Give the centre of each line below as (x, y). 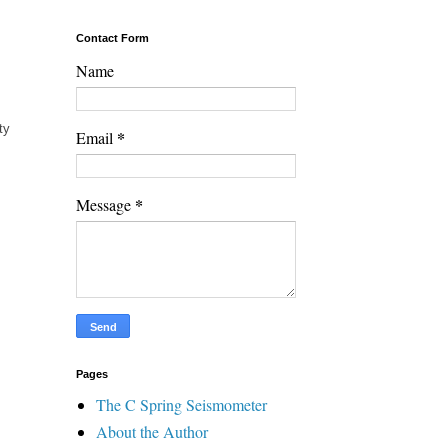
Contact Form (112, 37)
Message (105, 204)
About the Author (152, 431)
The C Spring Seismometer (181, 404)
